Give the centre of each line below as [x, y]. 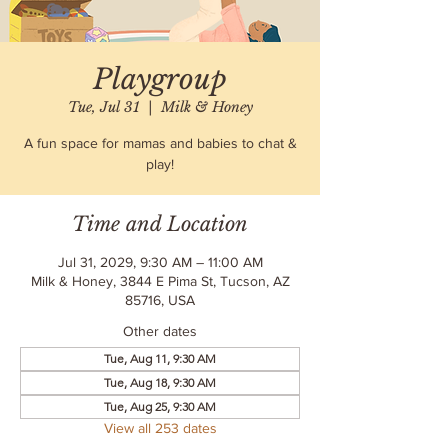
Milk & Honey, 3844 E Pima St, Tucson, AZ [160, 281]
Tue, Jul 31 [103, 107]
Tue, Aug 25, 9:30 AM [160, 406]
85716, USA [160, 300]
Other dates [160, 331]
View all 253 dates [160, 428]
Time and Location [160, 224]
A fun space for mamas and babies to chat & [160, 143]
